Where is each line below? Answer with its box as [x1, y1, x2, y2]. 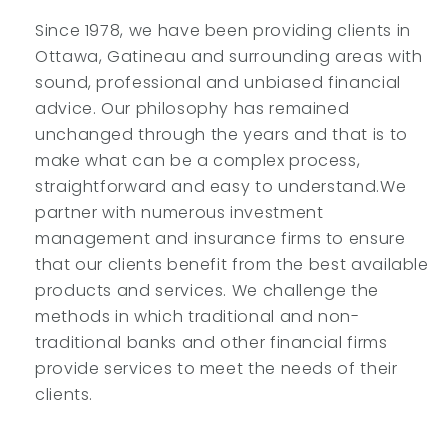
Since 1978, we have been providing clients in [35, 19, 411, 42]
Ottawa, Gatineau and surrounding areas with [35, 45, 423, 68]
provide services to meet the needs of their [35, 357, 398, 380]
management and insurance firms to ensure [35, 227, 406, 250]
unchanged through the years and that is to [35, 123, 408, 146]
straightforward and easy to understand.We [35, 175, 407, 198]
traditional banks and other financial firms [35, 331, 388, 354]
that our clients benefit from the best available [35, 253, 429, 276]
